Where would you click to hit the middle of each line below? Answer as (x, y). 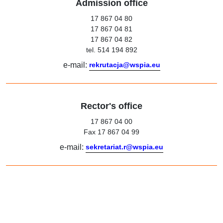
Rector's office (111, 106)
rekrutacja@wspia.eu (124, 65)
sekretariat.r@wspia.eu (124, 147)
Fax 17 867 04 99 (111, 132)
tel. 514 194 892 (111, 50)
